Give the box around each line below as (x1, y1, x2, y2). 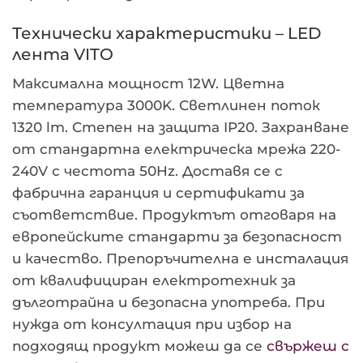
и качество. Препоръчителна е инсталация (12, 250, 348, 267)
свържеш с (267, 337, 349, 354)
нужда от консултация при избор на (12, 315, 292, 332)
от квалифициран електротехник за (12, 271, 296, 288)
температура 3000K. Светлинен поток (12, 96, 320, 113)
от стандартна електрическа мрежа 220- (12, 140, 341, 157)
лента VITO (12, 43, 113, 64)
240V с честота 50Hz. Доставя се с (12, 162, 283, 179)
